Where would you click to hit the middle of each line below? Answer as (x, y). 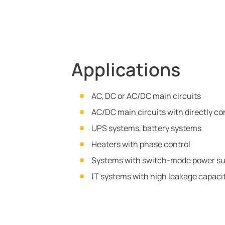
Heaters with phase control (141, 144)
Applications (126, 70)
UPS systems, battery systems (146, 128)
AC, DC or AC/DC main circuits (146, 96)
